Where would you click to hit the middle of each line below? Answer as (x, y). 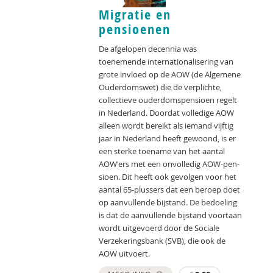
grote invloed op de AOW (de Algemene (170, 75)
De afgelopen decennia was (148, 49)
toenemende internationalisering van (166, 62)
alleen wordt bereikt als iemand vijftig (166, 126)
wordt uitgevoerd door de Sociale (159, 228)
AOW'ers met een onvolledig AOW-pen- (169, 164)
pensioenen (135, 30)
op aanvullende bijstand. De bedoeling (168, 203)
